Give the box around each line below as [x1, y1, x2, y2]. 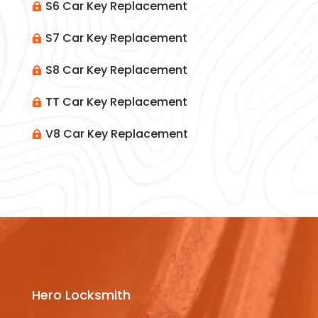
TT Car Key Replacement [45, 94, 187, 111]
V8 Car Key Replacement [45, 126, 188, 143]
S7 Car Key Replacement [45, 30, 187, 47]
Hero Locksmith [31, 286, 131, 305]
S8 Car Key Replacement [45, 62, 187, 79]
